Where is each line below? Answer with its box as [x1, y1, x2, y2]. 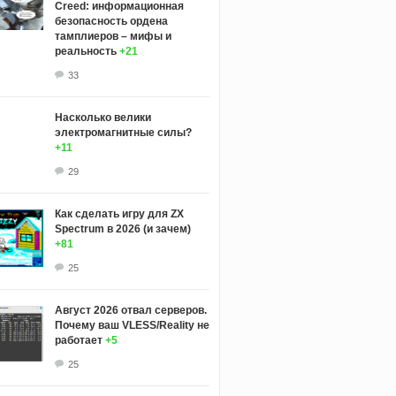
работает [54, 333, 103, 346]
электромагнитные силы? [54, 126, 192, 139]
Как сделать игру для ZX [54, 207, 184, 220]
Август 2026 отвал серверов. [54, 303, 207, 316]
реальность [54, 44, 117, 57]
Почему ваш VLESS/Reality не [54, 318, 209, 331]
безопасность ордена [54, 14, 168, 27]
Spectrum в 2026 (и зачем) [54, 222, 191, 235]
